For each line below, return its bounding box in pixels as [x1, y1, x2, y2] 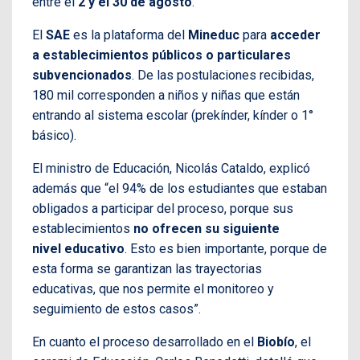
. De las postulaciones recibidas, [132, 67, 314, 83]
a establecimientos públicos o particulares [32, 47, 291, 63]
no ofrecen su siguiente [130, 220, 280, 236]
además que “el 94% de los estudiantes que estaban [32, 180, 327, 196]
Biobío [257, 333, 295, 350]
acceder [267, 27, 321, 43]
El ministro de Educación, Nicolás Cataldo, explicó [32, 160, 310, 176]
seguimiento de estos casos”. [32, 301, 201, 317]
